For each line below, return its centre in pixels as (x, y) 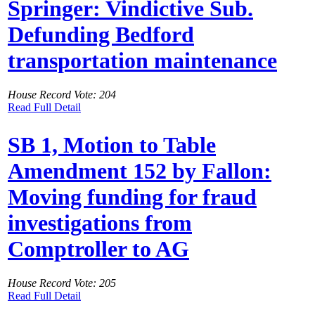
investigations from (100, 223)
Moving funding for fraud (132, 197)
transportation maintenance (142, 60)
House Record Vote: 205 (62, 283)
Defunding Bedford (101, 34)
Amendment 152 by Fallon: (140, 171)
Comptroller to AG (98, 249)
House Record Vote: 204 (62, 95)
